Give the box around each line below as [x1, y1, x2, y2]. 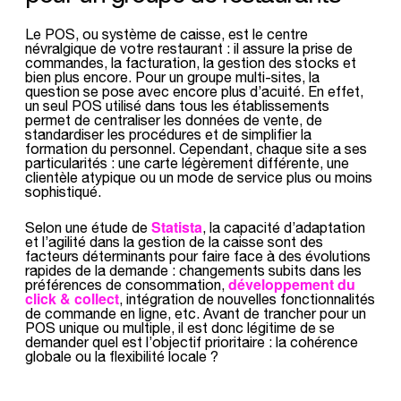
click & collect [25, 288, 119, 309]
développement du [228, 274, 355, 294]
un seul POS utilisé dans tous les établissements [25, 97, 329, 114]
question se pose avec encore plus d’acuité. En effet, [25, 82, 363, 99]
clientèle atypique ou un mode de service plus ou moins [25, 168, 372, 185]
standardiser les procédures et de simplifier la [25, 125, 311, 142]
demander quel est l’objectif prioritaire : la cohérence [25, 333, 358, 350]
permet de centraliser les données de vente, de [25, 111, 322, 128]
